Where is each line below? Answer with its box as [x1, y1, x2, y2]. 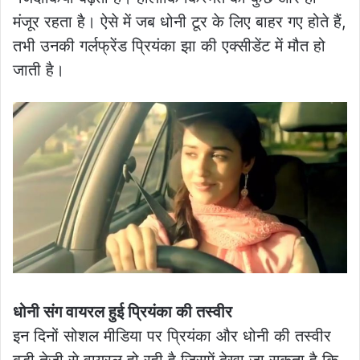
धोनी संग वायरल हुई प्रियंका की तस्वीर [13, 302, 232, 322]
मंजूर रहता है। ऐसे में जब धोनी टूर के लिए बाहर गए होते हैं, [13, 12, 346, 32]
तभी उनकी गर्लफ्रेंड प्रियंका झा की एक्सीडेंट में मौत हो [13, 36, 325, 56]
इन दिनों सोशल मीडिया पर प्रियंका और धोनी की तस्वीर [13, 326, 331, 346]
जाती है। [13, 60, 64, 80]
